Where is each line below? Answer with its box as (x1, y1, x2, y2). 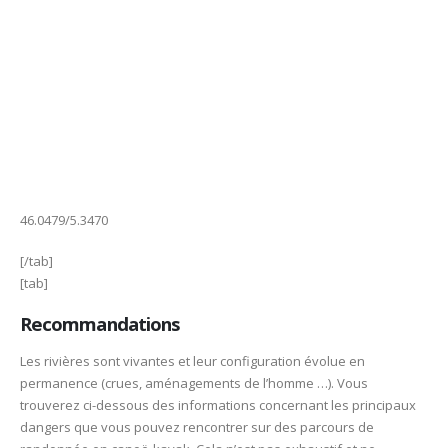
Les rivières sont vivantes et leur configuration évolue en (20, 352, 365, 371)
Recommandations (20, 311, 181, 337)
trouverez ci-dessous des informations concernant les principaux (20, 396, 416, 415)
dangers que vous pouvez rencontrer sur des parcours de (20, 418, 374, 437)
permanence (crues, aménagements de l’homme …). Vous (20, 374, 368, 393)
